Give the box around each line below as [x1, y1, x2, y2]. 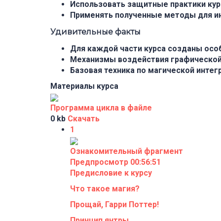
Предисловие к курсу [70, 168, 152, 178]
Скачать [68, 113, 100, 123]
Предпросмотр [70, 157, 130, 167]
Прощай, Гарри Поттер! [70, 199, 159, 209]
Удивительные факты [50, 27, 141, 37]
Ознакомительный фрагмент [70, 146, 183, 156]
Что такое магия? [70, 184, 140, 193]
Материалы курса [50, 81, 118, 91]
